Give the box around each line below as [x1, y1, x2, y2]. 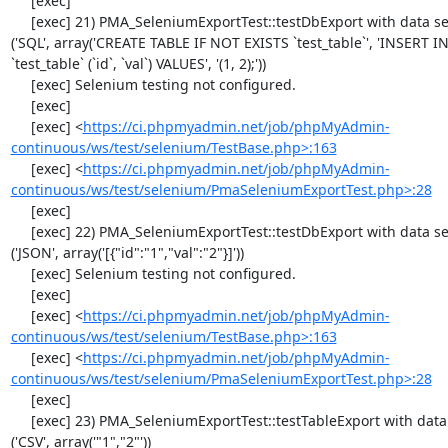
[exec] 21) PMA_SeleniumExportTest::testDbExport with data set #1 [10, 12, 31, 31]
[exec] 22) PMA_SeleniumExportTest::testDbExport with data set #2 [10, 222, 31, 241]
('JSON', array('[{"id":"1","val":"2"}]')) [10, 243, 244, 262]
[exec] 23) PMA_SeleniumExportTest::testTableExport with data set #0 [10, 411, 31, 430]
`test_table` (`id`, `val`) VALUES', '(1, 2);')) [10, 54, 266, 73]
